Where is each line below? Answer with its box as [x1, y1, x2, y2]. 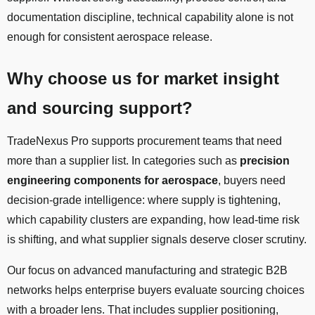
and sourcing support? [7, 98, 193, 118]
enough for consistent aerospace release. [7, 31, 212, 44]
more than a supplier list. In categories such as [7, 155, 240, 167]
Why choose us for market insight [7, 69, 279, 89]
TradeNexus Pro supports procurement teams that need [7, 135, 282, 148]
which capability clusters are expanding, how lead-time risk [7, 214, 300, 226]
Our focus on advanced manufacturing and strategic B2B [7, 264, 288, 277]
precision [240, 155, 290, 167]
